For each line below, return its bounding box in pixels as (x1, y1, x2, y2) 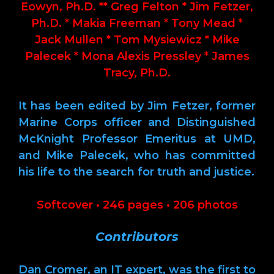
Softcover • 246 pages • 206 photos (36, 198, 238, 212)
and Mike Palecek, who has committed (18, 148, 256, 162)
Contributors (95, 229, 179, 244)
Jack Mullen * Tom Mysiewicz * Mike (34, 32, 240, 46)
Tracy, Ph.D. (103, 65, 171, 80)
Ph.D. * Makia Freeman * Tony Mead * (31, 16, 243, 30)
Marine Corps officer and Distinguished (18, 115, 256, 129)
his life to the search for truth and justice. (18, 165, 254, 179)
